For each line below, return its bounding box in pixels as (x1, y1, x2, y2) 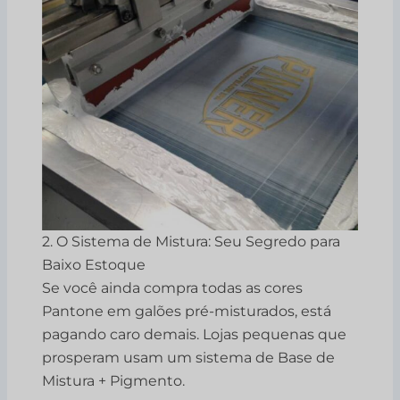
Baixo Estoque (42, 256, 146, 274)
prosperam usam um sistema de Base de (42, 349, 336, 367)
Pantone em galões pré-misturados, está (42, 303, 332, 321)
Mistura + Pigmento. (42, 372, 186, 390)
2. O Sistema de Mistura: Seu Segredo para (42, 233, 341, 251)
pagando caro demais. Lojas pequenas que (42, 326, 347, 344)
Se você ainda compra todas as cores (42, 279, 304, 297)
